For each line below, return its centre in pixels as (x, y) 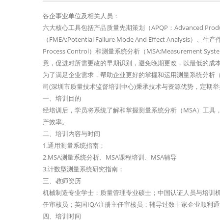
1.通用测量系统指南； (74, 145)
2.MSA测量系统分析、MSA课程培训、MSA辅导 (110, 157)
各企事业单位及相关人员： (81, 16)
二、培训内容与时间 (71, 134)
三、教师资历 (62, 181)
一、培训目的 (62, 98)
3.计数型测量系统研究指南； (83, 169)
